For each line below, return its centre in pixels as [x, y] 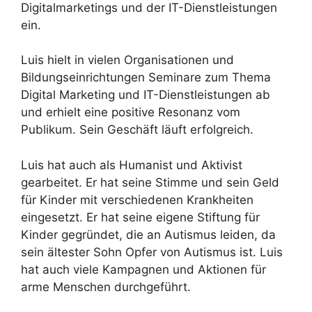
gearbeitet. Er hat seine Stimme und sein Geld [150, 182]
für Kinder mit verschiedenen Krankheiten [137, 200]
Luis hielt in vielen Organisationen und [127, 60]
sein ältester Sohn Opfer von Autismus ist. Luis [152, 252]
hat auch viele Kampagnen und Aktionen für [143, 269]
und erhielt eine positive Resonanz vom [131, 112]
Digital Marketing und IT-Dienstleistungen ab [146, 95]
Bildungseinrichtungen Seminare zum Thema [146, 78]
